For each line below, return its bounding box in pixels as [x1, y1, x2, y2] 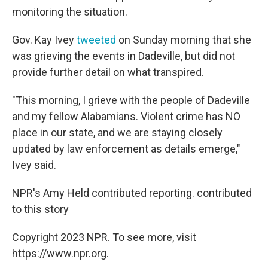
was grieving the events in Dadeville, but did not [12, 50, 235, 63]
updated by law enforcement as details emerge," [12, 142, 240, 156]
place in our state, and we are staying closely [12, 126, 223, 139]
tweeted [77, 33, 118, 47]
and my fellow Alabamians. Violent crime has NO [12, 110, 240, 123]
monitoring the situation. [12, 5, 127, 19]
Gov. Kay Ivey [12, 33, 77, 47]
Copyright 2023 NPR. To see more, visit [12, 231, 196, 244]
